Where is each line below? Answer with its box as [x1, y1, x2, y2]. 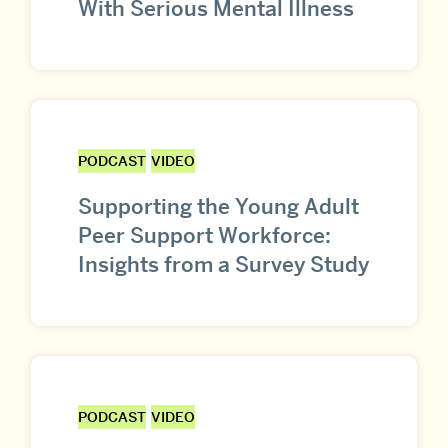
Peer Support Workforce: [78, 221, 331, 249]
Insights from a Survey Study [78, 250, 369, 278]
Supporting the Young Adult [78, 192, 359, 220]
